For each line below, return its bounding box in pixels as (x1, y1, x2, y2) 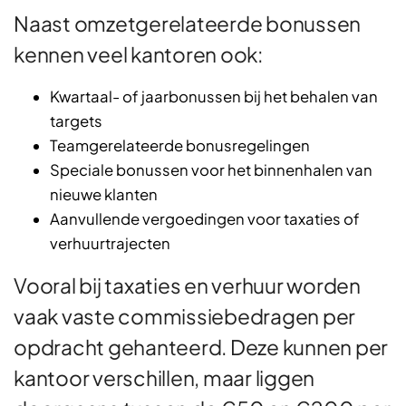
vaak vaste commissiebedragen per (14, 303, 355, 330)
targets (50, 111, 102, 131)
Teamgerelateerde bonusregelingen (50, 136, 310, 156)
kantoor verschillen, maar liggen (14, 364, 314, 391)
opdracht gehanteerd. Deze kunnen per (14, 333, 388, 361)
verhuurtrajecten (50, 234, 170, 254)
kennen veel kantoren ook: (14, 41, 263, 68)
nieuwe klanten (50, 185, 158, 205)
